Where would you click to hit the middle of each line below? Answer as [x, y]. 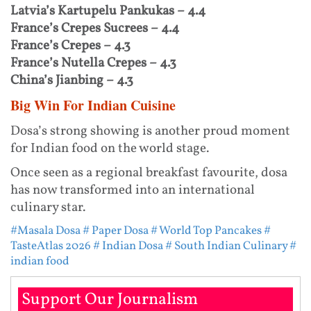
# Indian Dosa [128, 246]
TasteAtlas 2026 [51, 246]
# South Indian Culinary [226, 246]
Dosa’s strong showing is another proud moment [150, 131]
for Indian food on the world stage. [110, 148]
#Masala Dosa [45, 230]
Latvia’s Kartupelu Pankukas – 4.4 [108, 11]
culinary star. [48, 207]
